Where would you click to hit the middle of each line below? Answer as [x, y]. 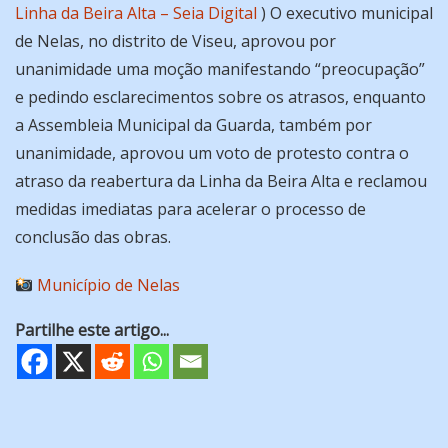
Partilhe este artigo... [92, 330]
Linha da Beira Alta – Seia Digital [136, 13]
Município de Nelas [109, 285]
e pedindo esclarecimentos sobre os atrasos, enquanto [220, 97]
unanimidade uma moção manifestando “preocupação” [220, 69]
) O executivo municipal [345, 13]
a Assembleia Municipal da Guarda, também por [193, 125]
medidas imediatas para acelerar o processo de [190, 209]
